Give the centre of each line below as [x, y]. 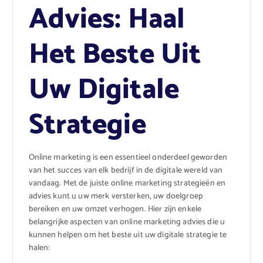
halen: [39, 248]
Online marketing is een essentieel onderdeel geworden [128, 157]
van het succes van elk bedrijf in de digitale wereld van [126, 170]
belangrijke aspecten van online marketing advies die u [127, 222]
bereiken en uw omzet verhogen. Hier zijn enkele [115, 209]
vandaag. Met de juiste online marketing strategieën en [127, 183]
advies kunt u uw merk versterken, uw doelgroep [116, 196]
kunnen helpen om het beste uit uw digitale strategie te [128, 235]
